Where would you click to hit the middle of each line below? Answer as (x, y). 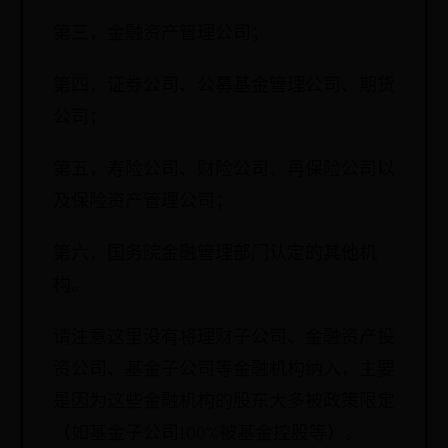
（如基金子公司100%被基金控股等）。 (208, 433)
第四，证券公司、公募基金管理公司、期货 (224, 85)
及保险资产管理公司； (143, 201)
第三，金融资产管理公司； (161, 33)
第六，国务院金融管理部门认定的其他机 (215, 253)
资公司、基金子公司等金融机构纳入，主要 (224, 369)
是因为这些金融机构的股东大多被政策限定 (224, 401)
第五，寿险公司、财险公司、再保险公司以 (224, 169)
